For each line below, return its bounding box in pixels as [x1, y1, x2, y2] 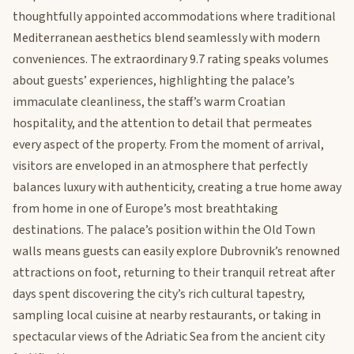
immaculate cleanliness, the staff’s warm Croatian [13, 93, 285, 111]
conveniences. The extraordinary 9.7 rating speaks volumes [13, 51, 329, 69]
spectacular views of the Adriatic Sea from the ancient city [13, 328, 325, 346]
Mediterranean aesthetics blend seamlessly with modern [13, 29, 320, 47]
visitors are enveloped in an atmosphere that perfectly [13, 157, 307, 175]
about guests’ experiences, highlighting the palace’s [13, 72, 295, 90]
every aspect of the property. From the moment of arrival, [13, 136, 324, 154]
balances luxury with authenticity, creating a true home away [13, 179, 341, 197]
